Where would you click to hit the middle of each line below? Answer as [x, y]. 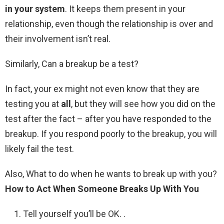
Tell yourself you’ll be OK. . [74, 214]
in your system [35, 9]
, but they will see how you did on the [143, 104]
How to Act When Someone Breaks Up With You [102, 189]
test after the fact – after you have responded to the [108, 119]
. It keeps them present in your [125, 9]
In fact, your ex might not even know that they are [102, 89]
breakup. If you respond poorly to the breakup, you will [111, 134]
